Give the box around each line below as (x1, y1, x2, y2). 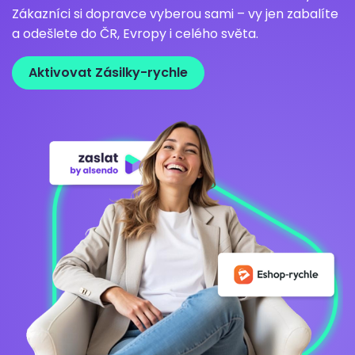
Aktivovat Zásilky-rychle (29, 63, 188, 82)
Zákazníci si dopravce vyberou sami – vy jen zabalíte (12, 5, 338, 23)
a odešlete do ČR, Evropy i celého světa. (12, 25, 258, 43)
